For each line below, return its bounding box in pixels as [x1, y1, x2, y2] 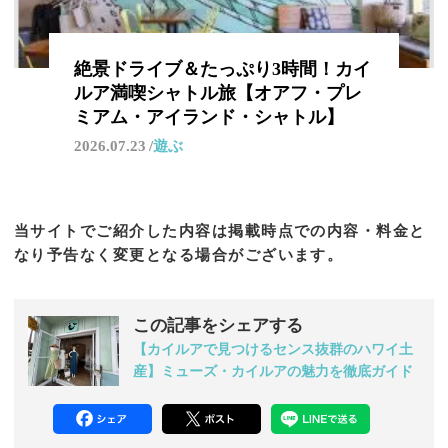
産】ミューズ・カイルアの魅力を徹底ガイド [133, 364, 413, 380]
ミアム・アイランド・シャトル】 [73, 107, 344, 128]
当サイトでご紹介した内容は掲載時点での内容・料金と [14, 223, 426, 240]
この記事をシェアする [133, 316, 303, 336]
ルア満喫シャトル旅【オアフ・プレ [73, 83, 362, 104]
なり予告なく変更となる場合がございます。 [14, 247, 344, 264]
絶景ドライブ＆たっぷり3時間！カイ [73, 59, 371, 80]
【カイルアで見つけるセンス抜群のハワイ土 [133, 342, 413, 358]
